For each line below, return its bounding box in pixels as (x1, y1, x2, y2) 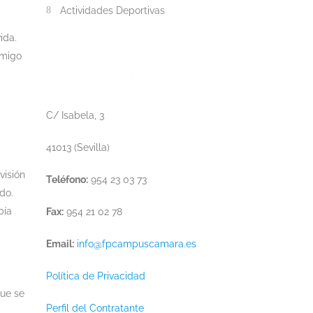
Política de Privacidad (46, 270, 145, 282)
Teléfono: (46, 174, 88, 186)
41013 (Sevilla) (46, 142, 110, 154)
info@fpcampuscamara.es (77, 238, 196, 250)
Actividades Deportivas (60, 5, 165, 16)
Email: (46, 238, 74, 250)
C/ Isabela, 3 (46, 110, 104, 122)
